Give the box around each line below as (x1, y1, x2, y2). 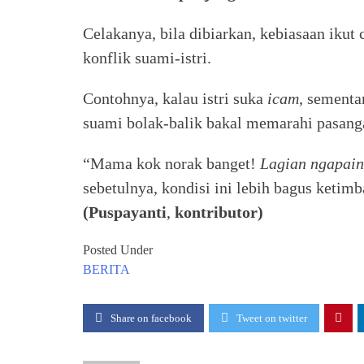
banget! (206, 154, 260, 172)
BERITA (83, 262, 130, 276)
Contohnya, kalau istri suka (83, 89, 267, 107)
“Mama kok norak (83, 154, 206, 172)
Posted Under (83, 243, 153, 257)
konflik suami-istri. (83, 49, 211, 67)
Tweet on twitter (236, 312, 307, 324)
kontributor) (175, 203, 263, 221)
